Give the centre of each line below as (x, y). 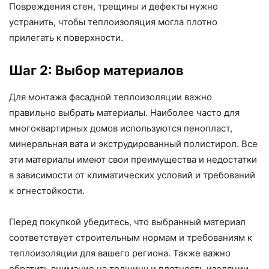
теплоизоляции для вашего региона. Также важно (120, 253)
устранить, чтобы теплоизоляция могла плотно (113, 22)
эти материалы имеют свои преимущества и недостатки (133, 159)
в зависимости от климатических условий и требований (132, 175)
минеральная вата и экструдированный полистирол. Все (133, 144)
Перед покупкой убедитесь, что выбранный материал (127, 222)
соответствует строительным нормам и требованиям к (131, 237)
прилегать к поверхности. (66, 37)
